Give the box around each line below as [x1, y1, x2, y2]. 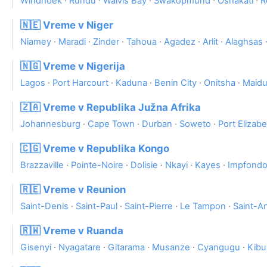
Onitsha [204, 77, 235, 89]
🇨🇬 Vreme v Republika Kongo [20, 142, 169, 155]
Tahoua [126, 36, 157, 48]
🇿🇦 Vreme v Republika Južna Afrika [20, 101, 201, 114]
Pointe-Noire [71, 160, 123, 171]
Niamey [20, 36, 51, 48]
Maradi [58, 36, 86, 48]
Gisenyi [20, 242, 51, 253]
